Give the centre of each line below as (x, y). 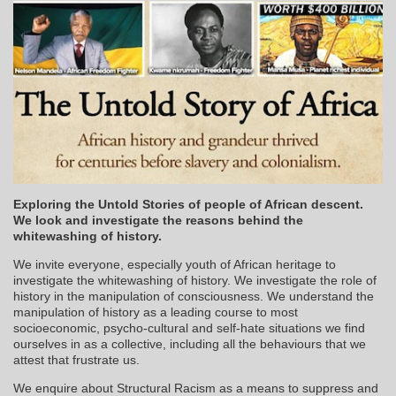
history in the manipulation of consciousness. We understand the (194, 296)
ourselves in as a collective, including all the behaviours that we (190, 343)
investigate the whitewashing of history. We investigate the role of (195, 280)
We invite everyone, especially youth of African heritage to (175, 264)
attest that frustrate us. (76, 359)
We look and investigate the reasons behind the (158, 220)
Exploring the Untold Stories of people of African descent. (188, 204)
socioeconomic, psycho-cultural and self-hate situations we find (189, 327)
